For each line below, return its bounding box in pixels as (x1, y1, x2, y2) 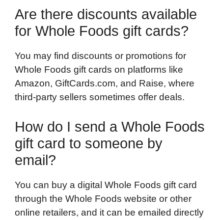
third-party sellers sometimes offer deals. (15, 92, 185, 103)
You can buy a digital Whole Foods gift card (15, 179, 197, 190)
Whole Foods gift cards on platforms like (15, 64, 183, 75)
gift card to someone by (15, 135, 163, 151)
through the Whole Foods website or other (15, 193, 192, 204)
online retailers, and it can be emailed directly (15, 207, 204, 218)
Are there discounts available (15, 6, 197, 23)
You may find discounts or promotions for (15, 51, 186, 61)
